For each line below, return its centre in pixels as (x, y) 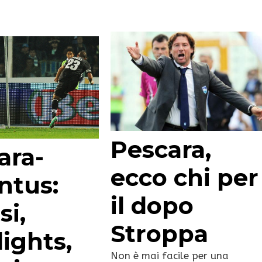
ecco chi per (185, 177)
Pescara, (161, 149)
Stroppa (160, 233)
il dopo (152, 205)
